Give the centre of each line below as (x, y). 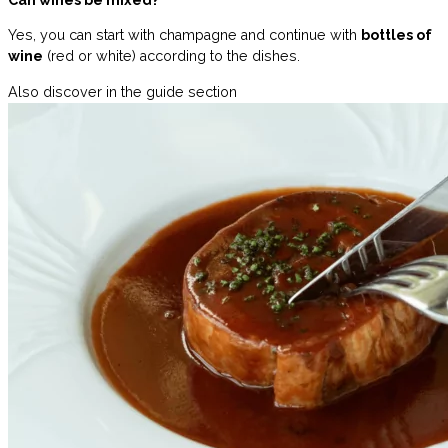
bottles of (396, 35)
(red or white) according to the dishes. (171, 56)
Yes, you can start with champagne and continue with (184, 35)
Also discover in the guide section (122, 91)
